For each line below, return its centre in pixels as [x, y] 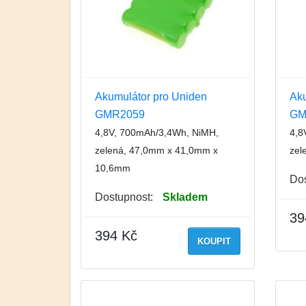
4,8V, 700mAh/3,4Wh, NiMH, [157, 132]
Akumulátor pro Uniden [151, 96]
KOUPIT [214, 241]
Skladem [185, 197]
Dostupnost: [124, 197]
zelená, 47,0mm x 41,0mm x [156, 150]
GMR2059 [120, 114]
